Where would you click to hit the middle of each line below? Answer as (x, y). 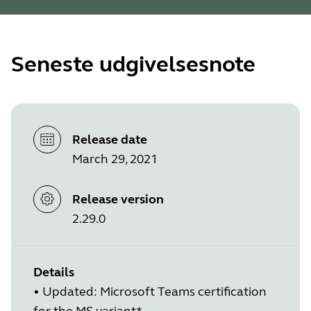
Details (54, 272)
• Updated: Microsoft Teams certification (150, 291)
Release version (118, 199)
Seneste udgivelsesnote (133, 65)
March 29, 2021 (115, 159)
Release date (110, 140)
